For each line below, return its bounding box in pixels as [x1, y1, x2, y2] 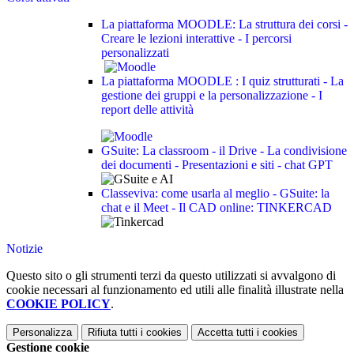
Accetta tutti [198, 326, 254, 338]
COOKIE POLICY [6, 296, 111, 311]
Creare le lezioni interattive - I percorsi [101, 31, 292, 45]
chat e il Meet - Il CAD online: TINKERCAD [101, 200, 332, 214]
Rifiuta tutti [88, 326, 137, 338]
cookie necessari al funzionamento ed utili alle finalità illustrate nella [6, 282, 344, 296]
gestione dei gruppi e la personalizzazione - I [101, 88, 322, 102]
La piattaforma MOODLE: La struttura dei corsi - [101, 17, 348, 31]
